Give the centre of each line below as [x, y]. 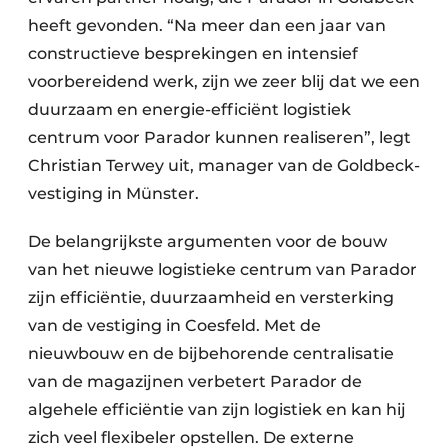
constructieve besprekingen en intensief [193, 53]
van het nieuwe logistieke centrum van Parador [222, 269]
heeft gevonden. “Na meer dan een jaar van [207, 25]
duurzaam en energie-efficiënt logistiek [189, 109]
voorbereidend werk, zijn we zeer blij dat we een [224, 81]
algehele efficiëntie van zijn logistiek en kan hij [217, 409]
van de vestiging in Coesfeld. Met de [174, 325]
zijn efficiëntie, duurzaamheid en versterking [211, 297]
